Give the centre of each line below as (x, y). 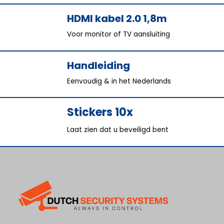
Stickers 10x (100, 112)
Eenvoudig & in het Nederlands (119, 81)
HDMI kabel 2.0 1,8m (117, 18)
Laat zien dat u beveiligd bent (118, 129)
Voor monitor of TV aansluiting (119, 34)
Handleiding (99, 65)
